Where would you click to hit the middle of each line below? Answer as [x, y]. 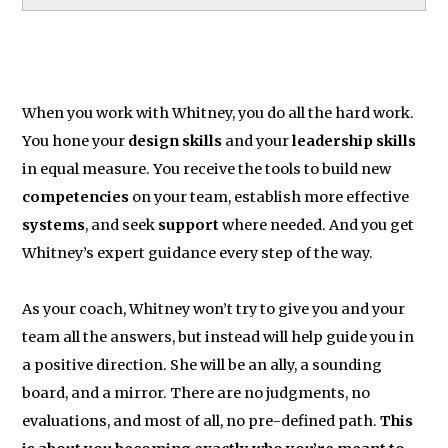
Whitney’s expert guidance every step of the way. [198, 252]
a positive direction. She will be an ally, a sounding [202, 364]
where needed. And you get [317, 224]
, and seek [122, 224]
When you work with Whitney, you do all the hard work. [218, 112]
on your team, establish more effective [269, 196]
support [189, 224]
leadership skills [354, 140]
